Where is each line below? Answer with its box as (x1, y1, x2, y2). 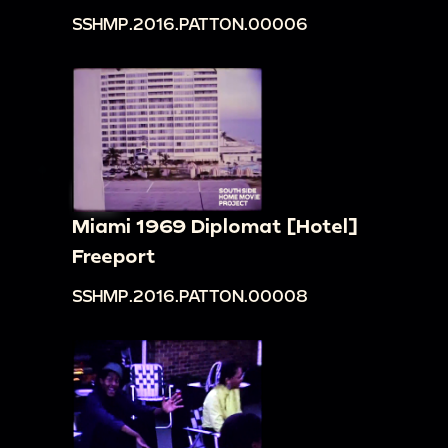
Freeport (72, 244, 156, 268)
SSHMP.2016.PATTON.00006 (72, 14, 308, 34)
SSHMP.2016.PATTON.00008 (72, 285, 308, 305)
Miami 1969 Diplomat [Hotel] (72, 214, 357, 238)
